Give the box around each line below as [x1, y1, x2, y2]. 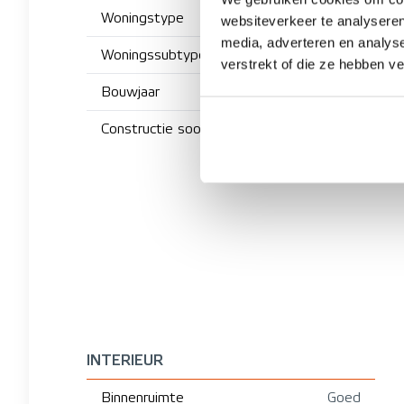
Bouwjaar [101, 83, 160, 100]
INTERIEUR [87, 352, 163, 368]
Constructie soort [101, 120, 212, 137]
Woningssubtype [101, 46, 207, 63]
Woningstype [101, 9, 184, 26]
